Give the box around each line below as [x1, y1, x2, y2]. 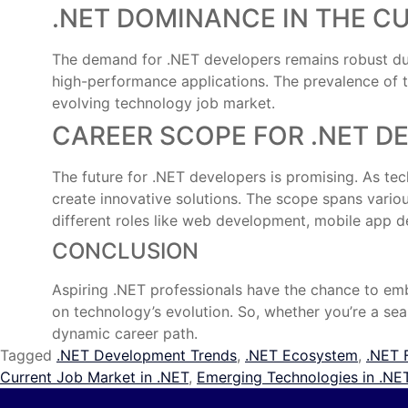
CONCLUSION [52, 238, 199, 264]
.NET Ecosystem [245, 346, 358, 364]
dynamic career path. [52, 324, 198, 342]
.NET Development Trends [56, 346, 237, 364]
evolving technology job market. [52, 94, 275, 112]
